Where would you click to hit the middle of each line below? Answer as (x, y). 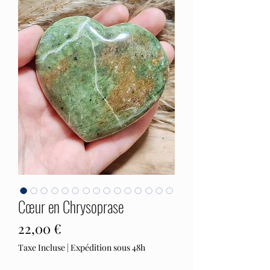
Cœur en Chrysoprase (71, 206)
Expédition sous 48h (108, 247)
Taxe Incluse (42, 247)
